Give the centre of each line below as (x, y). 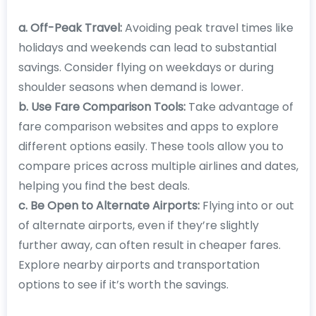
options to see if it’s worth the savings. (123, 284)
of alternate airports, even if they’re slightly (138, 225)
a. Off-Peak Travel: (70, 28)
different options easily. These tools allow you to (151, 146)
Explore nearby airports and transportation (139, 265)
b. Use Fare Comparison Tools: (102, 107)
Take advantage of (239, 107)
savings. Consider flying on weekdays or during (146, 67)
